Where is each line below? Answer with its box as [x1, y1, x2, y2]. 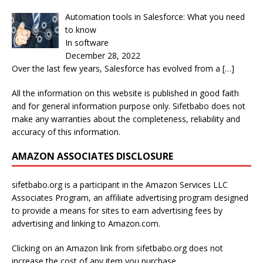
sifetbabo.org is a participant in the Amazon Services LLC [12, 178, 228, 190]
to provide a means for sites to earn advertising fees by [12, 204, 222, 216]
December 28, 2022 [65, 49, 140, 61]
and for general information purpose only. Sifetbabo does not [12, 100, 245, 112]
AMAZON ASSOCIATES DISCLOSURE [12, 149, 173, 163]
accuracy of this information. [12, 126, 120, 137]
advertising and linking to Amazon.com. [12, 217, 160, 229]
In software [65, 36, 109, 48]
